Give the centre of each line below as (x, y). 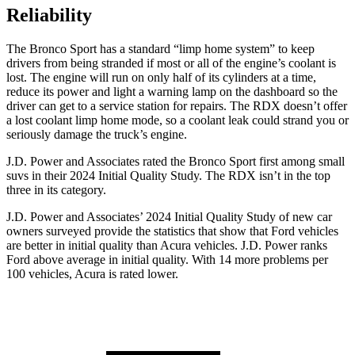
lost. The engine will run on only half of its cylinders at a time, (161, 78)
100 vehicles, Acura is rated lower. (92, 274)
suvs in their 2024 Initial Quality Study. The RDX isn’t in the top (168, 176)
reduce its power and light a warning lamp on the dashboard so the (172, 92)
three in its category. (56, 190)
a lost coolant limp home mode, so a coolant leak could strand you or (177, 120)
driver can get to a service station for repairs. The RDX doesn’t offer (177, 106)
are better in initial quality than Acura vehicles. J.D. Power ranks (167, 246)
